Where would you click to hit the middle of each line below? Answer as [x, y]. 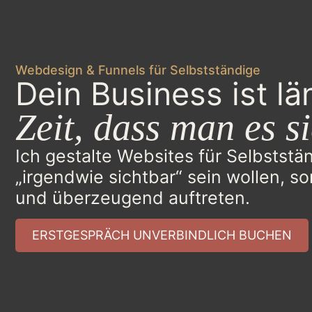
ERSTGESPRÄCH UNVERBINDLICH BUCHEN [162, 235]
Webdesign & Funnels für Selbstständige [138, 70]
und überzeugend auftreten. [133, 197]
